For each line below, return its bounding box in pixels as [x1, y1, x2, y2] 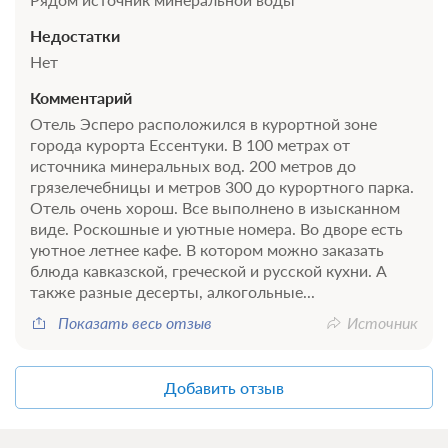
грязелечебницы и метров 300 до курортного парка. [30, 176, 414, 196]
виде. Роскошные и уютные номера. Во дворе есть [30, 218, 403, 238]
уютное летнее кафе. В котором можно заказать [30, 239, 384, 259]
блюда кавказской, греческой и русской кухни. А [30, 260, 387, 280]
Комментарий [30, 87, 132, 107]
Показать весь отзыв [58, 312, 212, 332]
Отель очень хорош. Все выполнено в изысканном [30, 197, 400, 217]
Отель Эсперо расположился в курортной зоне [30, 113, 377, 133]
